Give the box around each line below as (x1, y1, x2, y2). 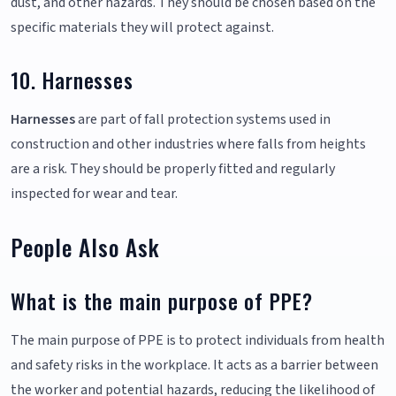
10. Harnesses (11, 64, 134, 95)
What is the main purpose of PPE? (11, 285, 314, 316)
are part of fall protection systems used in (75, 109, 331, 129)
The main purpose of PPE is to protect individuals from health (11, 330, 385, 350)
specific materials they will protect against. (11, 17, 274, 37)
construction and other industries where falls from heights (11, 133, 366, 154)
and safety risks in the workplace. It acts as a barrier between (11, 354, 378, 375)
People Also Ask (11, 230, 161, 263)
